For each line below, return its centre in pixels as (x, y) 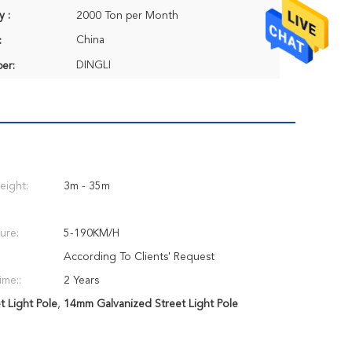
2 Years (81, 280)
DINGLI (93, 65)
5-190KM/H (92, 233)
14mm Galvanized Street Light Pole (150, 304)
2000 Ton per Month (127, 16)
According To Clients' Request (139, 257)
